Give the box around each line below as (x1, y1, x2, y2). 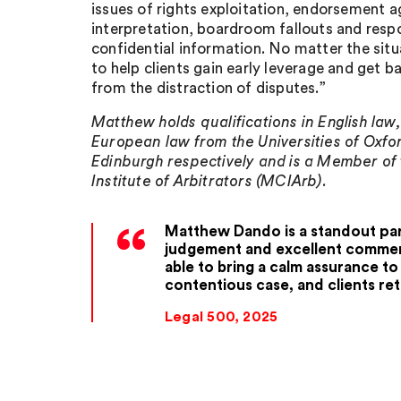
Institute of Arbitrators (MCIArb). (91, 174, 327, 189)
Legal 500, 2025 (165, 309, 278, 323)
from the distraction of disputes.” (91, 81, 326, 96)
